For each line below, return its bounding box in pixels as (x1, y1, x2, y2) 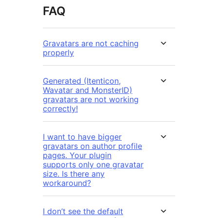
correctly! (43, 104, 78, 114)
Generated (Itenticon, (43, 76, 121, 86)
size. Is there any (43, 169, 105, 179)
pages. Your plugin (43, 150, 111, 161)
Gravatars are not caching (43, 38, 139, 49)
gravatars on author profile (43, 141, 142, 151)
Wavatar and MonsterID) (43, 85, 132, 95)
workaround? (43, 178, 91, 188)
